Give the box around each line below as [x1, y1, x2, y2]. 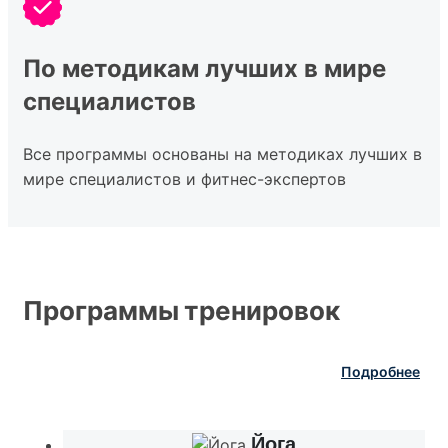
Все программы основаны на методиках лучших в [23, 144, 422, 165]
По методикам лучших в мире [23, 54, 386, 84]
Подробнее [341, 363, 420, 381]
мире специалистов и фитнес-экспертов [23, 169, 346, 190]
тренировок [184, 295, 340, 327]
